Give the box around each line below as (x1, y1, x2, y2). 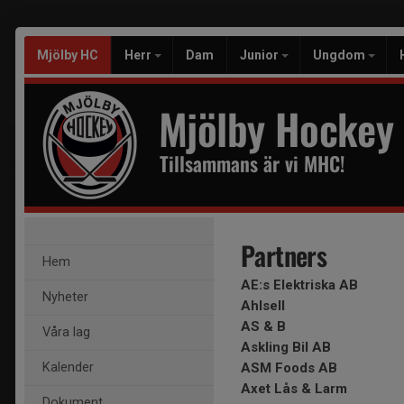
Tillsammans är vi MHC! (160, 149, 344, 178)
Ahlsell (241, 298, 285, 314)
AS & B (241, 318, 286, 335)
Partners (241, 235, 327, 274)
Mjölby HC (37, 48, 98, 62)
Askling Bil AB (241, 339, 331, 355)
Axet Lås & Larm (241, 381, 347, 397)
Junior (240, 48, 281, 62)
